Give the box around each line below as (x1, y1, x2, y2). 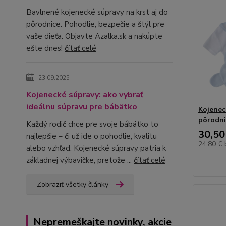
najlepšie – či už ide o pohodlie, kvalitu (26, 131, 157, 141)
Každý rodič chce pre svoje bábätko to (26, 119, 158, 129)
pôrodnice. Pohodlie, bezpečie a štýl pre (26, 19, 164, 29)
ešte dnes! (26, 43, 65, 53)
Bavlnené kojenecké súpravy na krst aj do (26, 7, 168, 17)
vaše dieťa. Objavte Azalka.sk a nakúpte (26, 31, 162, 41)
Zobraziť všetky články (37, 180, 108, 189)
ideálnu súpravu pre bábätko (26, 101, 137, 112)
